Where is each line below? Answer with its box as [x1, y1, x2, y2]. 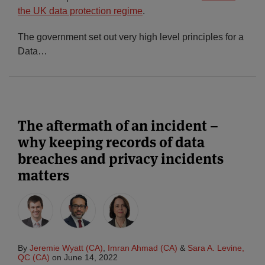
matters [18, 166, 69, 185]
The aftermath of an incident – [18, 117, 218, 135]
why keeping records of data [18, 133, 205, 152]
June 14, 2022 [64, 253, 118, 263]
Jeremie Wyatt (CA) [30, 243, 103, 253]
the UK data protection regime [18, 6, 143, 17]
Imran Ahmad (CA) [108, 243, 177, 253]
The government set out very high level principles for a [18, 32, 244, 43]
